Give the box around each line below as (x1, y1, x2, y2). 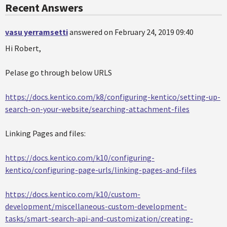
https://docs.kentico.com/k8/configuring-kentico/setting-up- (5, 92, 220, 102)
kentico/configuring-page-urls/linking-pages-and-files (5, 165, 197, 175)
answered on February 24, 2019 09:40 (69, 27, 194, 37)
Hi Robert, (5, 43, 41, 53)
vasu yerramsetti (5, 27, 68, 37)
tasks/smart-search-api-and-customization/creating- (5, 213, 193, 223)
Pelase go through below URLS (5, 67, 112, 78)
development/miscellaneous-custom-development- (5, 201, 187, 211)
